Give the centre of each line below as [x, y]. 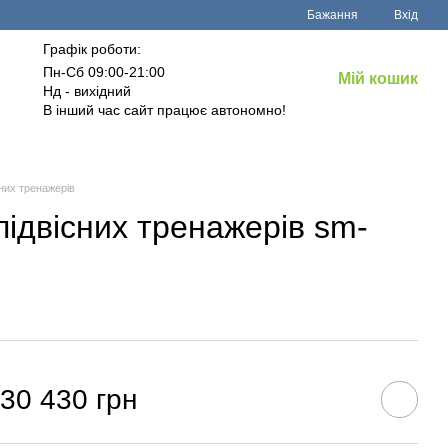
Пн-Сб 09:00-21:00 [104, 72]
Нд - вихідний [87, 91]
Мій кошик [378, 78]
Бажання [332, 15]
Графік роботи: [92, 49]
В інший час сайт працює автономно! [165, 110]
